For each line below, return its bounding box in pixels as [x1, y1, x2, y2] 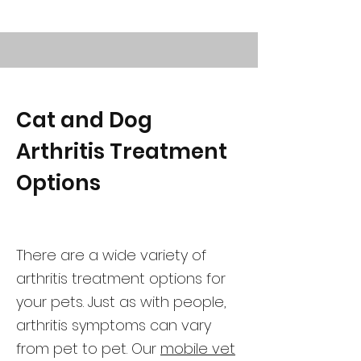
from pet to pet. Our [16, 338, 160, 359]
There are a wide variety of [16, 245, 206, 265]
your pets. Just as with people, [16, 292, 226, 312]
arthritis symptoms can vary [16, 315, 211, 335]
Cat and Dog [16, 106, 152, 135]
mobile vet [160, 338, 235, 359]
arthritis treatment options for [16, 268, 226, 288]
